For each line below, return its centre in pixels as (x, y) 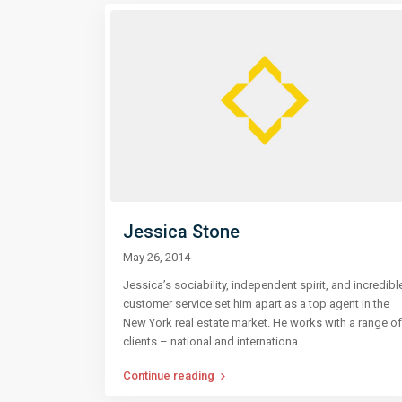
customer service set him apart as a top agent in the (256, 303)
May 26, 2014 (157, 257)
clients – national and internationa (212, 341)
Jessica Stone (181, 231)
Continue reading (169, 375)
